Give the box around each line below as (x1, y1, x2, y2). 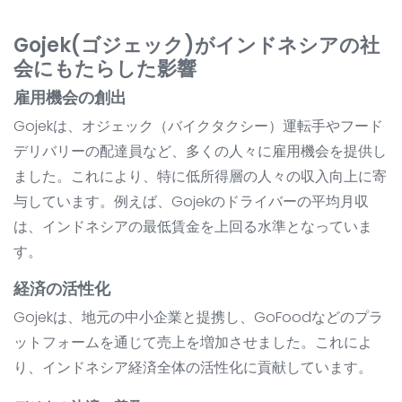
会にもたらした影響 (13, 55, 197, 83)
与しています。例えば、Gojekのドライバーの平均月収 (13, 191, 369, 213)
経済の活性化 (13, 277, 110, 301)
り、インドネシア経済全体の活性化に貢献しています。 (13, 357, 372, 379)
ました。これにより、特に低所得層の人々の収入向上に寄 (13, 166, 387, 188)
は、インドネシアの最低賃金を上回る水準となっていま (13, 216, 372, 238)
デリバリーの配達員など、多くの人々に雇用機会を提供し (13, 141, 387, 162)
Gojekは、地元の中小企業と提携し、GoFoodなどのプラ (13, 307, 383, 328)
